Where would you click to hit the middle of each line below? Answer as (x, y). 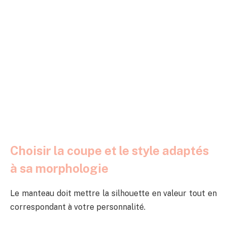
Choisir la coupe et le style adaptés (109, 150)
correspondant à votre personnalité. (78, 207)
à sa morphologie (59, 168)
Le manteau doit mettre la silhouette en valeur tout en (113, 193)
